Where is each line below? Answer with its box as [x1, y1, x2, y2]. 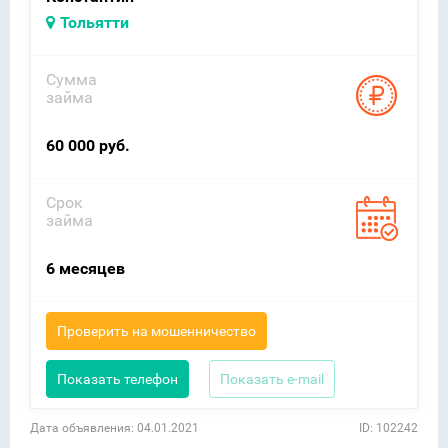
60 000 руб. [46, 136, 130, 155]
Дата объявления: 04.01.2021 [30, 421, 199, 435]
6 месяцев [46, 259, 125, 278]
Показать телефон [57, 371, 178, 387]
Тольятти [60, 13, 129, 32]
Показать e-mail [220, 371, 324, 387]
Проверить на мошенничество [57, 323, 256, 339]
